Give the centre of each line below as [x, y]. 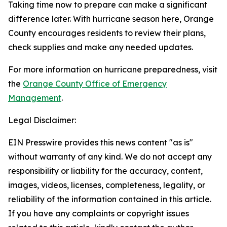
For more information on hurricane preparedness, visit [113, 69]
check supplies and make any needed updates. [101, 47]
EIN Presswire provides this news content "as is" [101, 142]
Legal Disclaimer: [42, 120]
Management [35, 98]
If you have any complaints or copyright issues [99, 213]
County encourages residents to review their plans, [107, 33]
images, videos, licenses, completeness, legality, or [107, 185]
